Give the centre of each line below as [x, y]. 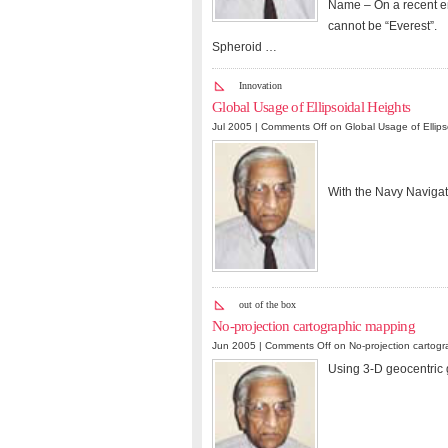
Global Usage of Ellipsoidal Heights [311, 107]
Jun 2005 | [238, 345]
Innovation [260, 86]
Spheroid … [244, 47]
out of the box [267, 304]
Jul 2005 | [236, 127]
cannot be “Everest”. [382, 26]
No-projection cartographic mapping [313, 325]
